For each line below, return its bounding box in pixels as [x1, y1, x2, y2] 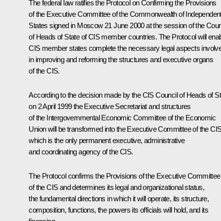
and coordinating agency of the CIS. [29, 147, 133, 156]
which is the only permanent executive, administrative [29, 136, 185, 145]
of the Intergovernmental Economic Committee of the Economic [29, 113, 216, 122]
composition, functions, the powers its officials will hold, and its [29, 206, 209, 215]
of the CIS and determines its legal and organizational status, [29, 183, 205, 192]
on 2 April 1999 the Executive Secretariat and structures [29, 102, 191, 111]
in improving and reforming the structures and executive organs [29, 55, 214, 64]
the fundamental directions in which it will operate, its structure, [29, 194, 209, 203]
